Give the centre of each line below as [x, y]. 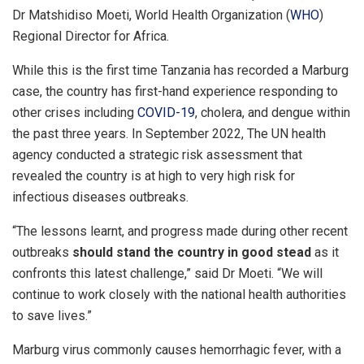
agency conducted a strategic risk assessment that [157, 155]
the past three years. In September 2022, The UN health [169, 134]
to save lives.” [52, 316]
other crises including [75, 113]
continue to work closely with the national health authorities [179, 295]
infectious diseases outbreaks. [100, 197]
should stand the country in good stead [192, 253]
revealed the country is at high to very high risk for [154, 176]
